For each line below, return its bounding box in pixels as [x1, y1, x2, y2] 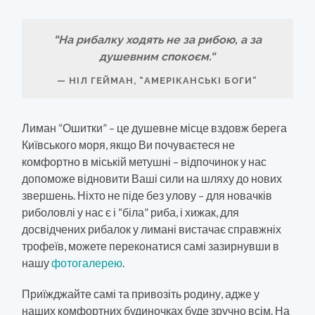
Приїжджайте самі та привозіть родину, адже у [22, 287, 260, 301]
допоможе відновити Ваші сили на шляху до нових [22, 172, 283, 186]
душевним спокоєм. [99, 49, 211, 63]
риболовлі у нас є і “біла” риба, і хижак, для [22, 205, 240, 219]
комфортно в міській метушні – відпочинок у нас [22, 155, 267, 169]
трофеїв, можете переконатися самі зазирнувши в [22, 239, 280, 253]
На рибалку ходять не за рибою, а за [58, 32, 262, 46]
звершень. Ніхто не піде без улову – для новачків [22, 188, 273, 202]
